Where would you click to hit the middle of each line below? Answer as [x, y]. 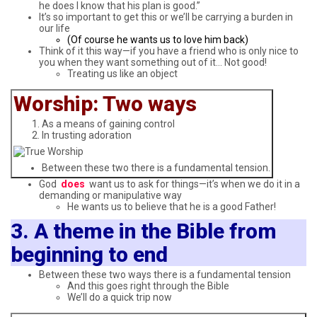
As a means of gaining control [108, 124]
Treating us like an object [122, 73]
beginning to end [89, 254]
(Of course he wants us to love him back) [158, 39]
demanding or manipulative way [110, 195]
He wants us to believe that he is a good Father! [172, 206]
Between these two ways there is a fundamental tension [165, 275]
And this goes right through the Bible [148, 286]
